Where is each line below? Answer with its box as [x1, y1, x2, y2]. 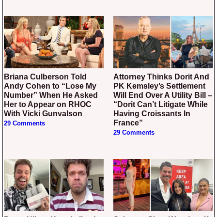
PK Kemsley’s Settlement [113, 81, 205, 90]
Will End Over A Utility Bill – [113, 91, 212, 99]
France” [113, 118, 143, 127]
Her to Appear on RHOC [4, 100, 92, 108]
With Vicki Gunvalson [4, 109, 82, 118]
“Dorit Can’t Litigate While [113, 100, 208, 108]
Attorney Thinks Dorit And [113, 72, 119, 81]
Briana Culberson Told [4, 72, 10, 81]
